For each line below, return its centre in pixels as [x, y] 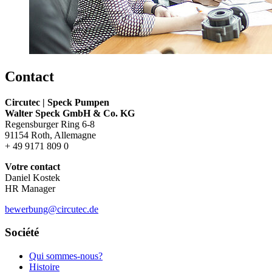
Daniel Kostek [32, 177]
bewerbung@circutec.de [52, 209]
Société [22, 233]
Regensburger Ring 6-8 [50, 124]
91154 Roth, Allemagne [50, 135]
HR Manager [30, 188]
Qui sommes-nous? [66, 256]
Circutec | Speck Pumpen [57, 102]
